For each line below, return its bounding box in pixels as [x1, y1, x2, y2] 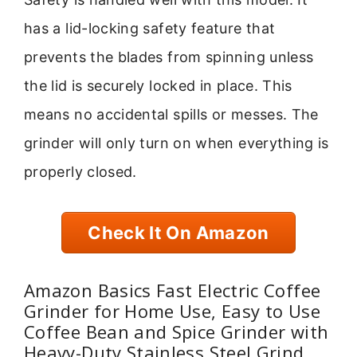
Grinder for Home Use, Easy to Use [24, 298, 320, 323]
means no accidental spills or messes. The [24, 105, 319, 123]
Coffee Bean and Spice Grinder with [24, 319, 329, 343]
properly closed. [24, 163, 137, 180]
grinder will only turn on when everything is [24, 134, 329, 151]
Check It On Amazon [88, 222, 269, 244]
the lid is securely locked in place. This [24, 76, 292, 94]
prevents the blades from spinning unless [24, 48, 314, 65]
